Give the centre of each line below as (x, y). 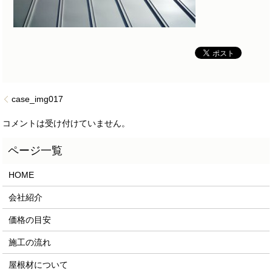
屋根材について (39, 264)
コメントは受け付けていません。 (66, 124)
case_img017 (38, 99)
